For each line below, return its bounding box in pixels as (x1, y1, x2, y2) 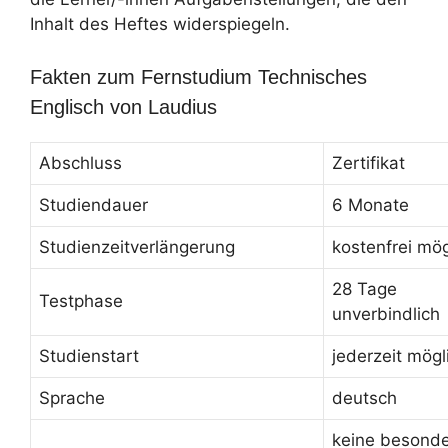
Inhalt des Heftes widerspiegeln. (30, 13, 290, 34)
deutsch (332, 388, 397, 408)
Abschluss (39, 153, 122, 173)
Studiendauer (39, 195, 148, 215)
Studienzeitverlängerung (39, 237, 235, 257)
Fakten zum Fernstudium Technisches (30, 66, 367, 88)
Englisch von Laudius (30, 96, 217, 118)
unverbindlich (332, 304, 440, 324)
